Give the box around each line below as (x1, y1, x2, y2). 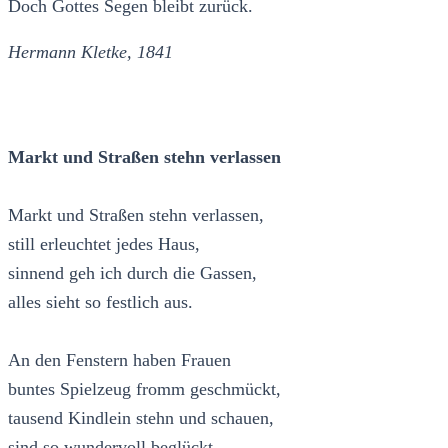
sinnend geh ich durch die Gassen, (8, 262, 257, 283)
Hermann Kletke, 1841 (8, 42, 173, 63)
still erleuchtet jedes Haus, (8, 233, 200, 254)
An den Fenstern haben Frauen (8, 349, 231, 370)
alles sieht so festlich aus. (8, 291, 193, 312)
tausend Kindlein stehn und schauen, (8, 407, 274, 428)
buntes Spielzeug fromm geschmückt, (8, 378, 281, 399)
